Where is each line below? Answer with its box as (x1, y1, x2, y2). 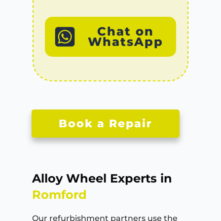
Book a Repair (59, 116, 152, 130)
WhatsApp (87, 35, 163, 49)
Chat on (97, 24, 154, 39)
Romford (32, 187, 87, 202)
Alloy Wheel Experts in (32, 171, 172, 185)
